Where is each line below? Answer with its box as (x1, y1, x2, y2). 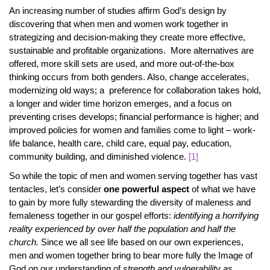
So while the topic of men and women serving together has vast (9, 171, 257, 181)
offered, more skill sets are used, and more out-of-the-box (9, 58, 234, 69)
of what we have (192, 184, 256, 194)
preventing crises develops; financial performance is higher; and (9, 111, 259, 122)
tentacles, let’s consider (9, 184, 104, 194)
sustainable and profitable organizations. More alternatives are (9, 45, 254, 55)
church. (9, 237, 39, 247)
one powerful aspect (104, 184, 192, 194)
